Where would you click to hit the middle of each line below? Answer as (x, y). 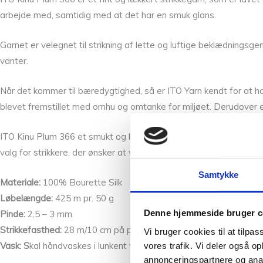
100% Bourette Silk (81, 183)
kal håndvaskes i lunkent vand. (90, 246)
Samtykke (218, 174)
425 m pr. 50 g (83, 198)
